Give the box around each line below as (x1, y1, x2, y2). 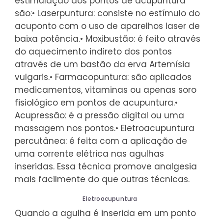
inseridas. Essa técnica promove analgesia (15, 160, 197, 172)
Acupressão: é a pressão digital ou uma (15, 109, 184, 121)
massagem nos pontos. (15, 122, 115, 134)
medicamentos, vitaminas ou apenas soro (15, 83, 196, 96)
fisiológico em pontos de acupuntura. (15, 96, 175, 109)
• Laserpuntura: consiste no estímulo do (32, 7, 200, 19)
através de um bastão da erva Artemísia (15, 58, 190, 70)
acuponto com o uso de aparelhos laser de (15, 20, 200, 32)
